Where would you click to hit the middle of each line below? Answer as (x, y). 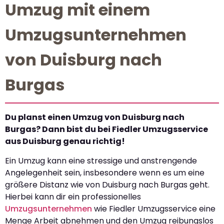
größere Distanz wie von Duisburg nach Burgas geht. (107, 184)
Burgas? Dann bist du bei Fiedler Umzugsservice (106, 129)
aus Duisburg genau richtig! (65, 141)
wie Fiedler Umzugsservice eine (154, 208)
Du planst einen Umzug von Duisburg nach (95, 117)
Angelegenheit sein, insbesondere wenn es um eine (105, 172)
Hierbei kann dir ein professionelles (73, 196)
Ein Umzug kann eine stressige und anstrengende (101, 160)
